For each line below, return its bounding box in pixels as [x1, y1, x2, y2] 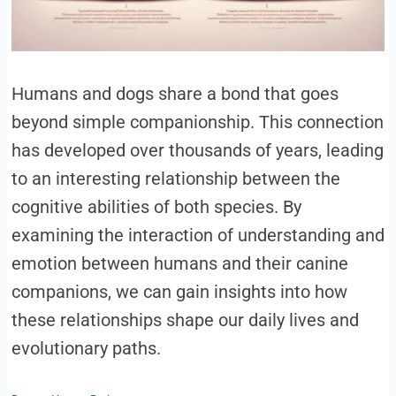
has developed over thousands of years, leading [11, 140, 384, 162]
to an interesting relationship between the [11, 168, 340, 190]
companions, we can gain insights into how [11, 281, 347, 303]
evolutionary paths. [11, 338, 161, 360]
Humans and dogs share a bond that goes [11, 83, 339, 105]
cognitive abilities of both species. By [11, 196, 301, 218]
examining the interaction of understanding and [11, 225, 385, 247]
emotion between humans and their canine [11, 253, 348, 275]
